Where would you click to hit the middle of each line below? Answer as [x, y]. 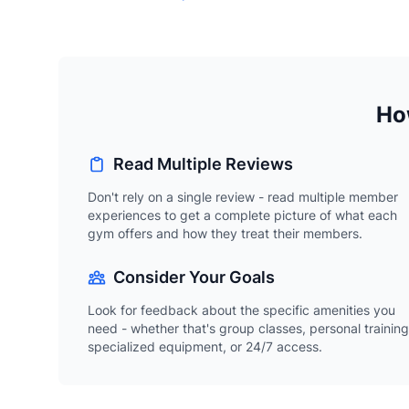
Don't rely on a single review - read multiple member [243, 197]
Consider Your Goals [194, 277]
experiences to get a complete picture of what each [242, 215]
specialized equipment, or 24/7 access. [205, 346]
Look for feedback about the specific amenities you [241, 310]
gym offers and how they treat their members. [225, 233]
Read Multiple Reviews [203, 164]
